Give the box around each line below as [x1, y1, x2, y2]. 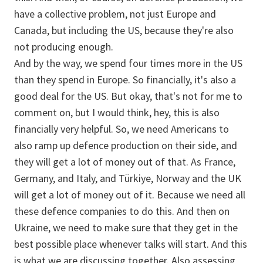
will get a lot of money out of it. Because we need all [14, 188, 245, 201]
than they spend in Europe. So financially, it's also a [14, 73, 236, 86]
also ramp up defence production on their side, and [14, 139, 237, 152]
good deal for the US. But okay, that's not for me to [14, 89, 242, 103]
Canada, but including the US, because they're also [14, 23, 234, 37]
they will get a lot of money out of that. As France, [14, 155, 235, 168]
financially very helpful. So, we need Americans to [14, 122, 229, 136]
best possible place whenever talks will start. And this [14, 237, 247, 251]
